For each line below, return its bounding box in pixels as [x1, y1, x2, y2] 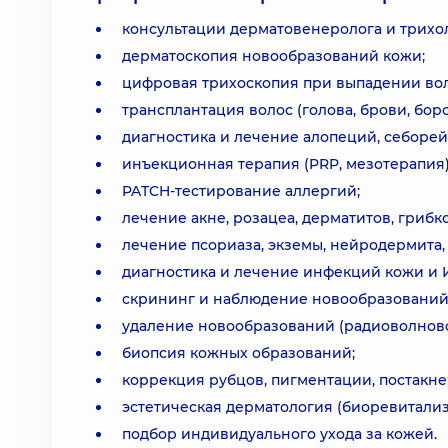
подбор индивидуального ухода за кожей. [122, 425, 437, 443]
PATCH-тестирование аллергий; [122, 182, 360, 200]
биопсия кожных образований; [122, 344, 355, 362]
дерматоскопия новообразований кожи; [122, 47, 425, 65]
